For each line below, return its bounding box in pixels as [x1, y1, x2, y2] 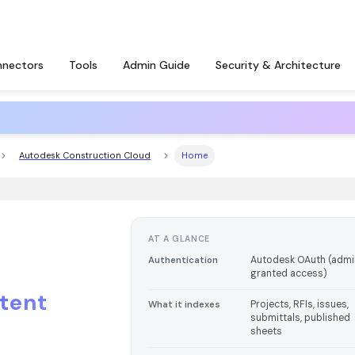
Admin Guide [123, 58, 190, 72]
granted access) [250, 267, 328, 281]
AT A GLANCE [147, 233, 210, 244]
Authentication [147, 254, 218, 267]
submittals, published [250, 311, 351, 325]
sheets [250, 325, 283, 338]
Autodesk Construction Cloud [19, 150, 151, 162]
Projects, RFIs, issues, [250, 298, 349, 311]
